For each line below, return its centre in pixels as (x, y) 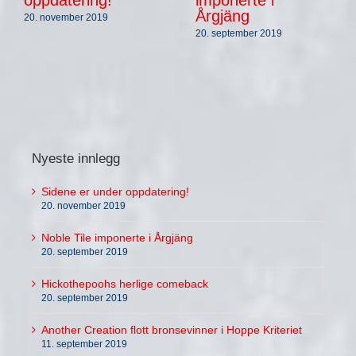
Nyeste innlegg (76, 159)
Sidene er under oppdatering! (115, 191)
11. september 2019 (84, 344)
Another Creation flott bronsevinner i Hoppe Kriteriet (172, 329)
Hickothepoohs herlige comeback (125, 283)
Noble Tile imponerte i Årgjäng (117, 237)
